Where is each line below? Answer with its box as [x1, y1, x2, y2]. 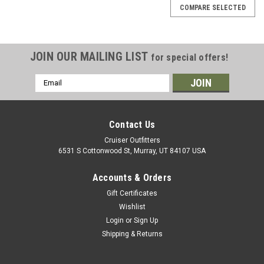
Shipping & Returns [101, 229, 163, 238]
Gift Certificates [107, 189, 157, 197]
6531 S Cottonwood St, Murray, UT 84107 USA [58, 146, 206, 155]
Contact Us [108, 118, 156, 130]
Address [35, 87, 67, 97]
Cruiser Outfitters [104, 136, 160, 144]
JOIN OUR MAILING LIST [29, 49, 151, 64]
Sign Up [134, 216, 159, 225]
